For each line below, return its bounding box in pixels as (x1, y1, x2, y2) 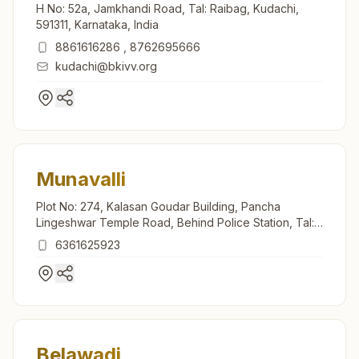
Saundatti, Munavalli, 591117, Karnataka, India (36, 231, 268, 245)
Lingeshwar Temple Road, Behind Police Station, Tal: (36, 215, 314, 229)
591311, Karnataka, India (36, 17, 159, 31)
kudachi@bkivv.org (55, 58, 157, 73)
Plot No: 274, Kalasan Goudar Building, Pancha (36, 199, 280, 213)
